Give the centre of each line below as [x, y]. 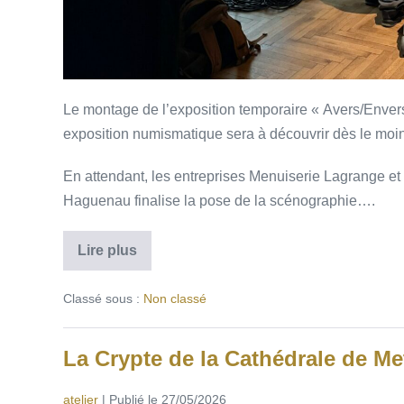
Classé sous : [101, 298]
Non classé [174, 298]
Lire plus [107, 250]
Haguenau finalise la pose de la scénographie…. [219, 200]
